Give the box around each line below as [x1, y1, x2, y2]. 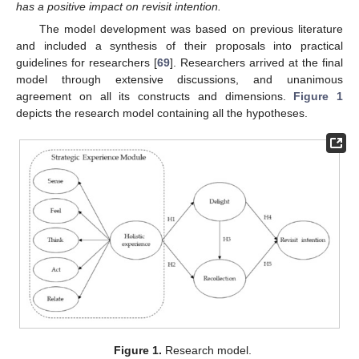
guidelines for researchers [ [16, 56, 157, 70]
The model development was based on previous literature [38, 22, 343, 36]
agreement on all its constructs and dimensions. [16, 90, 294, 103]
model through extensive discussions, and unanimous [16, 73, 343, 87]
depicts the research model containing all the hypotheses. [16, 107, 308, 120]
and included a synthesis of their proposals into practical [16, 39, 343, 53]
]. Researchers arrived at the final [170, 56, 343, 70]
